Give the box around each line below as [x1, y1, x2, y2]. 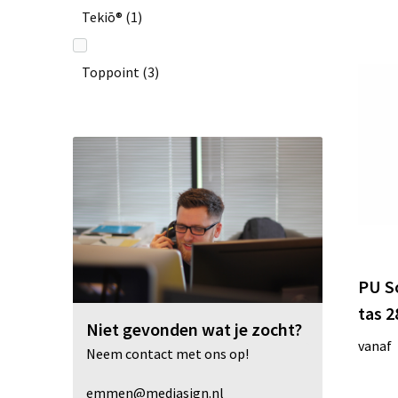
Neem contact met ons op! [85, 345, 249, 363]
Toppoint [81, 62, 139, 81]
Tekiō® [81, 7, 123, 26]
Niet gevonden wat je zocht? [85, 318, 302, 341]
